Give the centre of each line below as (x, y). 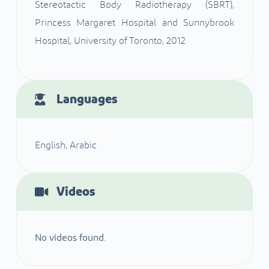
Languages (86, 100)
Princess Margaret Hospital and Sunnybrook (134, 23)
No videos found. (70, 238)
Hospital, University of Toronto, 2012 (110, 41)
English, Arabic (65, 146)
